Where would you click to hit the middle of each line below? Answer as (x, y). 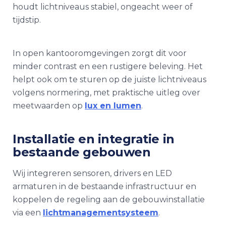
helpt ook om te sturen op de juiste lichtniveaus (109, 79)
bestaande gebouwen (82, 152)
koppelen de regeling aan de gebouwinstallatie (109, 200)
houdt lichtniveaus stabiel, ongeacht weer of (103, 7)
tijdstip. (27, 20)
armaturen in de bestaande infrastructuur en (104, 186)
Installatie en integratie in (94, 139)
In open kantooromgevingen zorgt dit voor (100, 53)
